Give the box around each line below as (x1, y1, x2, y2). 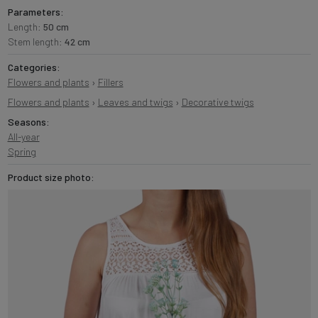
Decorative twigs (181, 95, 254, 108)
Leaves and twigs (97, 95, 173, 108)
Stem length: (7, 35, 65, 48)
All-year (7, 130, 40, 143)
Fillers (97, 75, 124, 88)
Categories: (7, 60, 60, 73)
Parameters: (7, 5, 64, 18)
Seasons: (7, 115, 50, 128)
